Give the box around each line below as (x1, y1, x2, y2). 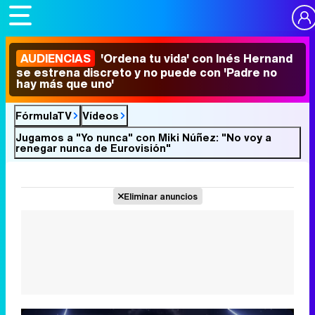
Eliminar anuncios (123, 190, 198, 202)
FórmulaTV (15, 108, 72, 123)
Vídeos (82, 108, 119, 123)
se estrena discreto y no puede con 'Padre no (16, 64, 277, 81)
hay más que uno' (16, 75, 114, 92)
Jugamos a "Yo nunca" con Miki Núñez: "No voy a (15, 129, 271, 145)
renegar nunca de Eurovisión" (15, 140, 171, 155)
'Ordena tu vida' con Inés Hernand (98, 50, 292, 67)
